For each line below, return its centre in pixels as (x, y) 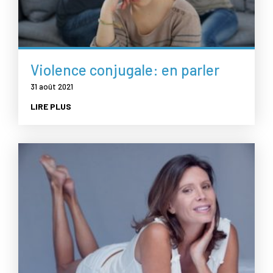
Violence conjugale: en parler (125, 69)
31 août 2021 (52, 86)
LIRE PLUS (51, 106)
